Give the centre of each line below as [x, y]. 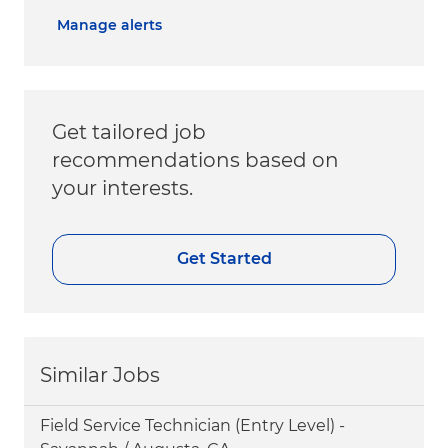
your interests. [122, 187]
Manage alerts [109, 24]
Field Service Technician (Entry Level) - [192, 425]
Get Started [224, 259]
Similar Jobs [100, 374]
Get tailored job [129, 131]
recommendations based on [195, 159]
